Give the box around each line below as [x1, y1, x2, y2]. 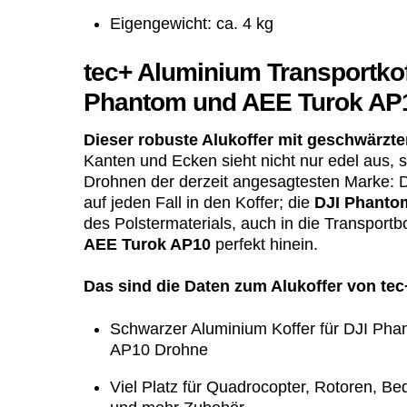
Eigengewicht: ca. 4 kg [109, 14, 273, 33]
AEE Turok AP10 [84, 234, 211, 253]
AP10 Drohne [109, 340, 208, 359]
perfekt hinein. [211, 234, 318, 253]
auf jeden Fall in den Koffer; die [84, 193, 314, 212]
